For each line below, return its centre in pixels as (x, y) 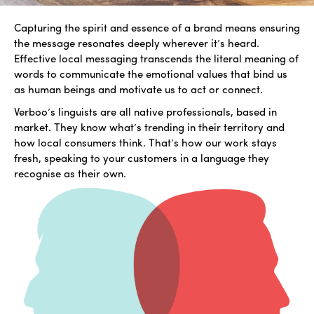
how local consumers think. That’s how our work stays (145, 142)
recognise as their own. (70, 173)
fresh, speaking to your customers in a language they (142, 158)
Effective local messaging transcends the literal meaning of (156, 58)
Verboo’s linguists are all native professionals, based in (145, 111)
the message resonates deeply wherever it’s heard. (137, 43)
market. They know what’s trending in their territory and (149, 127)
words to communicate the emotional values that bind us (151, 74)
